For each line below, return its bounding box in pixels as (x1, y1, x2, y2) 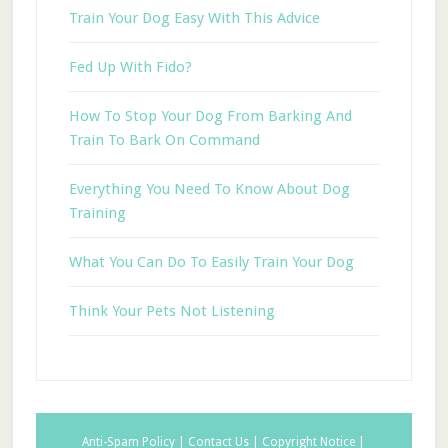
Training (68, 204, 126, 222)
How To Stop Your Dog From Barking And (68, 107, 352, 125)
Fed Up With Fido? (68, 58, 192, 76)
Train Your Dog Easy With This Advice (68, 9, 320, 27)
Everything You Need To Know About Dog (68, 180, 350, 198)
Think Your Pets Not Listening (68, 302, 275, 320)
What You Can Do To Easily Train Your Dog (68, 253, 354, 271)
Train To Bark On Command (68, 131, 260, 149)
